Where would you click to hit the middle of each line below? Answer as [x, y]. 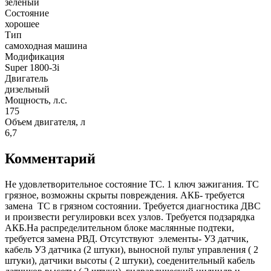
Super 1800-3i [32, 67]
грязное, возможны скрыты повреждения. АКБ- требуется [125, 195]
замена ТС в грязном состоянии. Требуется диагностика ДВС [133, 206]
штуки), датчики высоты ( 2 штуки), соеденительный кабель [130, 260]
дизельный [27, 89]
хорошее [22, 24]
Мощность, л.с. [36, 100]
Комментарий [50, 158]
